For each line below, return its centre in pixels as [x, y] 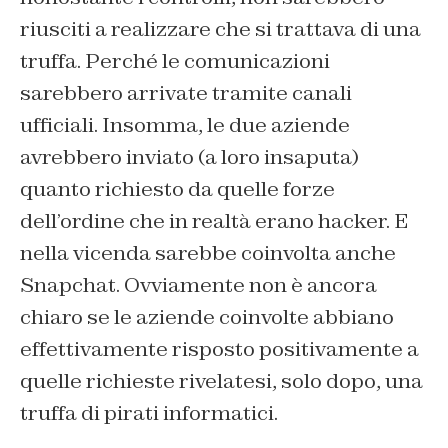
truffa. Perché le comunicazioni [175, 61]
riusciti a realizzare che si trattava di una [220, 29]
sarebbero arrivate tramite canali [186, 93]
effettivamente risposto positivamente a [219, 349]
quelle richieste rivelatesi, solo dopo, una [221, 381]
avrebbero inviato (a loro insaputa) [189, 157]
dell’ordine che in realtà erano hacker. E [214, 221]
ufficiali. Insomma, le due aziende [185, 125]
